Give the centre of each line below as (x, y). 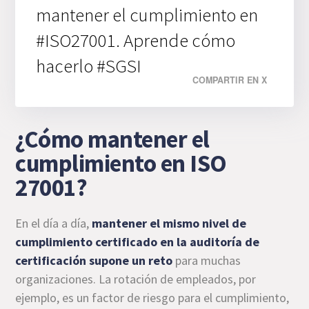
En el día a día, (54, 223)
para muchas (207, 260)
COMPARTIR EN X (229, 80)
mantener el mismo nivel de (169, 223)
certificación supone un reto (94, 260)
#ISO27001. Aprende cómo (136, 40)
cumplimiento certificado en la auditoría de (138, 241)
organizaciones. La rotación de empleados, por (136, 279)
